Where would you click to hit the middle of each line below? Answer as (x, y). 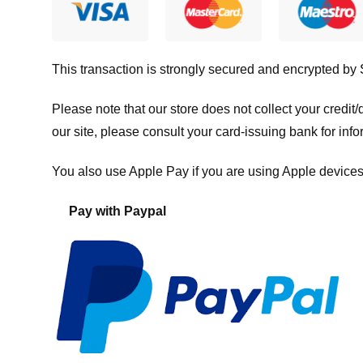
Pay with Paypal (117, 211)
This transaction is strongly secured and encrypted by (206, 70)
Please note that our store (125, 109)
